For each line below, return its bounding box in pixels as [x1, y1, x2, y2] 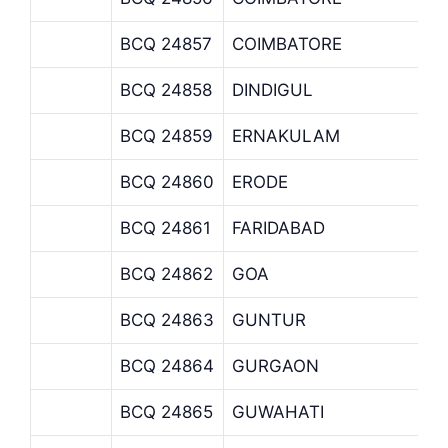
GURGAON [232, 355, 319, 376]
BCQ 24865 [120, 401, 213, 422]
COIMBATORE [232, 33, 342, 54]
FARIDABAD [232, 217, 325, 238]
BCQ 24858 [120, 79, 212, 100]
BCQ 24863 [120, 309, 214, 330]
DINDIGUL [232, 79, 313, 100]
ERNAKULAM [232, 125, 340, 146]
